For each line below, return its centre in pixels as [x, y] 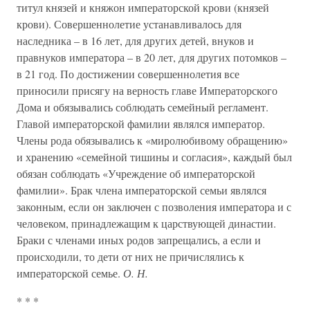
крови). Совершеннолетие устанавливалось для [129, 24]
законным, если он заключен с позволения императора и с [154, 207]
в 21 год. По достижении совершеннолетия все [128, 74]
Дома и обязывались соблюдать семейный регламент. [143, 107]
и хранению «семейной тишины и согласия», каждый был [154, 157]
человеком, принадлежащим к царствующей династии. [146, 223]
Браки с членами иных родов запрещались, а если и [139, 240]
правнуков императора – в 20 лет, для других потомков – [152, 57]
